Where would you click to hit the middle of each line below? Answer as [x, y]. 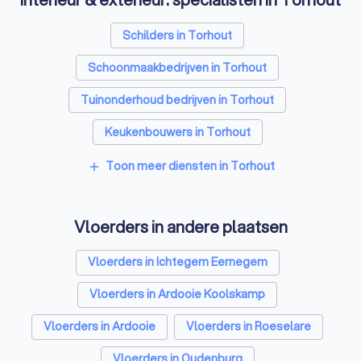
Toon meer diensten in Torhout [190, 166]
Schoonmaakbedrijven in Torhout [177, 67]
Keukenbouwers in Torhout [177, 132]
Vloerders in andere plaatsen [180, 226]
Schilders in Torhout [177, 35]
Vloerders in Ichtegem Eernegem [177, 262]
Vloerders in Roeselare [249, 327]
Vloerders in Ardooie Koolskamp [177, 295]
